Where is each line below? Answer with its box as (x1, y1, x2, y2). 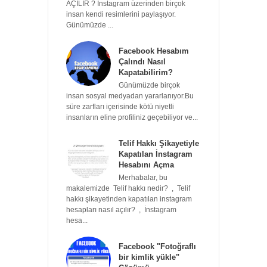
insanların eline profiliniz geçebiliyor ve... (66, 113, 198, 121)
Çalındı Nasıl (119, 57, 166, 67)
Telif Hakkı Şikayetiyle (119, 138, 199, 148)
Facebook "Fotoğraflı (119, 241, 196, 251)
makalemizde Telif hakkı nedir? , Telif (66, 184, 190, 192)
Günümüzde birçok (119, 81, 180, 89)
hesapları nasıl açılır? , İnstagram (66, 206, 176, 213)
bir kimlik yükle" (119, 252, 179, 262)
